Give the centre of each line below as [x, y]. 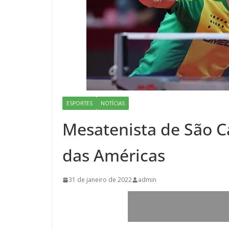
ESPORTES [79, 103]
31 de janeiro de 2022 [100, 180]
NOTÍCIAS [113, 103]
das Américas [114, 155]
